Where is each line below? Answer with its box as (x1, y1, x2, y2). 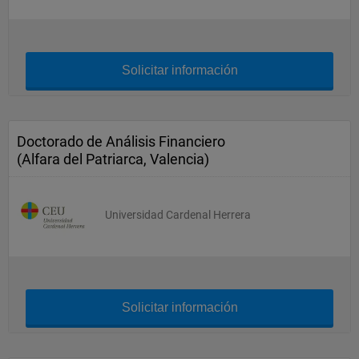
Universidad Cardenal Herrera (105, 208, 251, 221)
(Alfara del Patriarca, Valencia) (17, 151, 209, 167)
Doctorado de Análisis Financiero (17, 133, 225, 150)
